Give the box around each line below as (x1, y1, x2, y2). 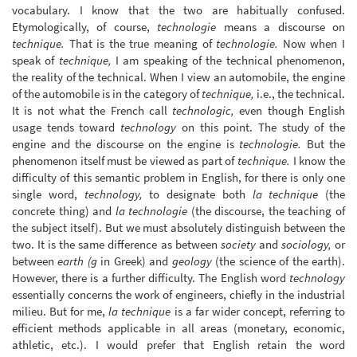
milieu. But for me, (12, 304, 109, 320)
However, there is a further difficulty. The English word (12, 270, 289, 286)
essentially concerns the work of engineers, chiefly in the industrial (12, 287, 345, 303)
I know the (290, 153, 346, 169)
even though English (234, 103, 346, 119)
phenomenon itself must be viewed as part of (12, 153, 238, 169)
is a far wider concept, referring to (171, 304, 346, 320)
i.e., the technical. (253, 86, 346, 102)
